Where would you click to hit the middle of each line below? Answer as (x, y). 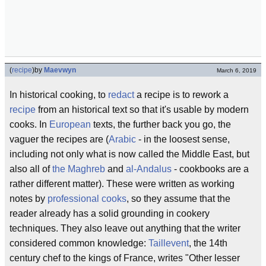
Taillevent (169, 243)
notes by (28, 199)
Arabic (122, 139)
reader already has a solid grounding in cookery (110, 213)
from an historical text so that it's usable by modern (142, 110)
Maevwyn (60, 70)
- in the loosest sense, (183, 139)
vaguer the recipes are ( (59, 139)
